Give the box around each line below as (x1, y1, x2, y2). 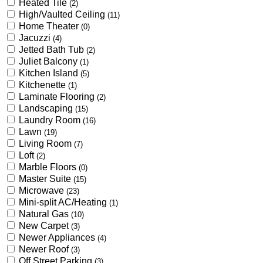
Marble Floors (19, 161, 79, 172)
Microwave (19, 185, 66, 195)
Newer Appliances (19, 232, 97, 242)
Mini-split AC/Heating (19, 197, 109, 207)
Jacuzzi (19, 32, 53, 43)
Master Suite (19, 173, 73, 184)
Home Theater (19, 21, 81, 31)
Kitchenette (19, 79, 68, 90)
